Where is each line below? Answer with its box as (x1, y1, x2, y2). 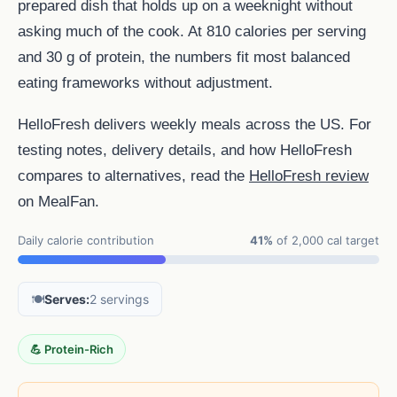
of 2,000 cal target (273, 232, 379, 247)
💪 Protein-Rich (30, 341, 113, 356)
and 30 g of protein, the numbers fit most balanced (18, 48, 350, 65)
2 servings (90, 291, 149, 307)
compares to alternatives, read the (18, 167, 249, 183)
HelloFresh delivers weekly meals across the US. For (18, 115, 371, 132)
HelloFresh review (249, 167, 369, 183)
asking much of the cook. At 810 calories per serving (18, 22, 366, 39)
